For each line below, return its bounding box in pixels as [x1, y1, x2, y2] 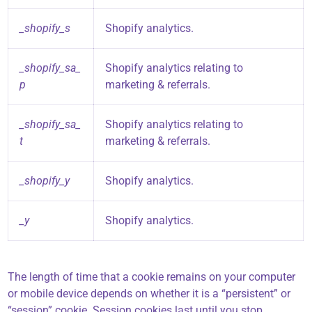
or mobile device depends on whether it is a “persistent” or [8, 287, 291, 301]
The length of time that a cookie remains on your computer [8, 270, 296, 284]
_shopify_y [19, 174, 70, 188]
